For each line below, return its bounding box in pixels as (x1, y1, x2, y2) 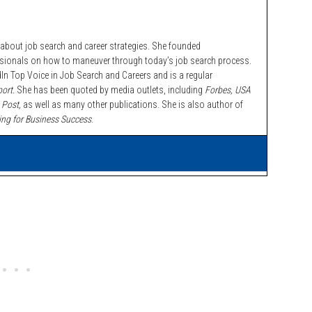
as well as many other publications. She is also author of (23, 99, 243, 110)
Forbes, (203, 84, 235, 95)
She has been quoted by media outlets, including (17, 84, 203, 95)
